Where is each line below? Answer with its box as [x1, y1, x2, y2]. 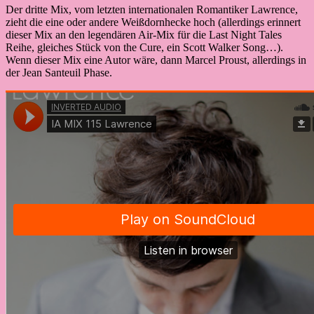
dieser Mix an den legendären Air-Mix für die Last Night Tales [6, 28, 282, 41]
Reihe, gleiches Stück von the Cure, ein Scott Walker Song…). [6, 41, 283, 53]
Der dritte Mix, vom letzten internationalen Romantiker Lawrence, [6, 3, 298, 15]
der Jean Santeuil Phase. [6, 66, 112, 78]
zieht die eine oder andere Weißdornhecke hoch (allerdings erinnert [6, 15, 301, 28]
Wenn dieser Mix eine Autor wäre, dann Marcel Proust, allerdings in [6, 53, 306, 66]
